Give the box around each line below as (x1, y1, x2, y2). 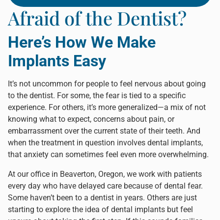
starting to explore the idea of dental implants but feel (8, 204, 193, 214)
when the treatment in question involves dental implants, (8, 137, 203, 147)
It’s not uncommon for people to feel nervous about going (8, 79, 206, 88)
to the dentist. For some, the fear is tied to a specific (8, 90, 186, 100)
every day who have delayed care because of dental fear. (8, 181, 203, 191)
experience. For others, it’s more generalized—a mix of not (8, 102, 206, 112)
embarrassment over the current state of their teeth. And (8, 126, 200, 136)
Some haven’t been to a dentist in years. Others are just (8, 192, 197, 202)
